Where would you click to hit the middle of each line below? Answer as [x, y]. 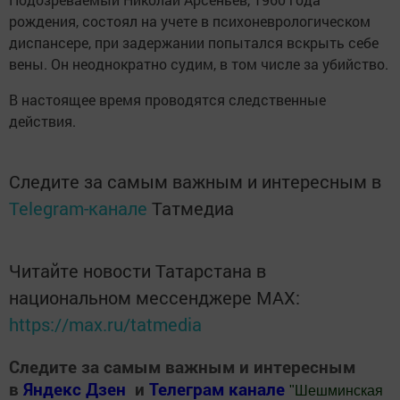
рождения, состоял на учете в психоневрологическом [190, 21]
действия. [42, 121]
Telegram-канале [78, 208]
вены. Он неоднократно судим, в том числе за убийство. [199, 63]
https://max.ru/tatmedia [105, 324]
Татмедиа [193, 208]
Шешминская [339, 390]
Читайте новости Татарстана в [137, 270]
